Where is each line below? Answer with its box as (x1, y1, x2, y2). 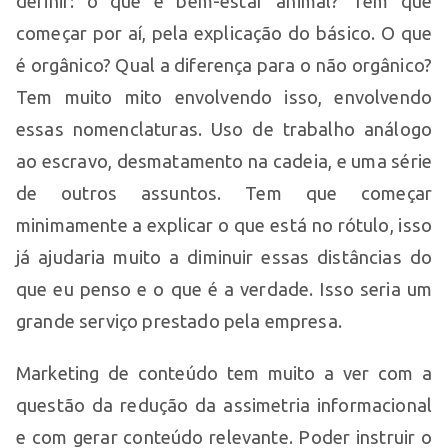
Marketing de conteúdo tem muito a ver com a (16, 362, 432, 383)
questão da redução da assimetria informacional (16, 394, 432, 415)
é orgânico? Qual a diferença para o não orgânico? (16, 54, 432, 75)
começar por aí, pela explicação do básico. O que (16, 22, 432, 43)
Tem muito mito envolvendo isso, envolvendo (16, 86, 432, 107)
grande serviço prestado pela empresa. (16, 310, 342, 331)
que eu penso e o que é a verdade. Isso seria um (16, 278, 432, 299)
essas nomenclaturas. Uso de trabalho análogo (16, 118, 432, 139)
